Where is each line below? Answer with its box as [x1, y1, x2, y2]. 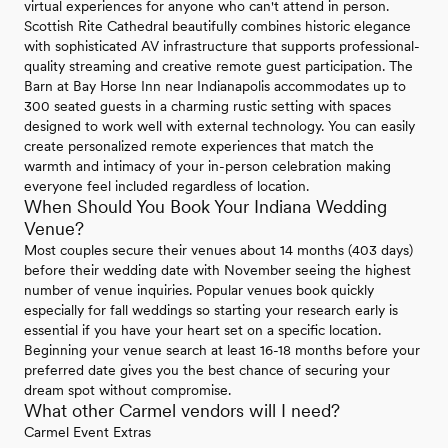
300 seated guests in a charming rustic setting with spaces [24, 98, 391, 115]
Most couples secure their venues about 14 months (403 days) [24, 242, 413, 259]
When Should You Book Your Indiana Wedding [24, 196, 387, 218]
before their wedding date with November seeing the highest [24, 262, 411, 279]
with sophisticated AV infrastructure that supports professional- [24, 38, 420, 55]
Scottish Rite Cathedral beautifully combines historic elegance [24, 18, 411, 35]
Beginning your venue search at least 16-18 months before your [24, 342, 420, 359]
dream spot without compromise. [24, 382, 231, 399]
